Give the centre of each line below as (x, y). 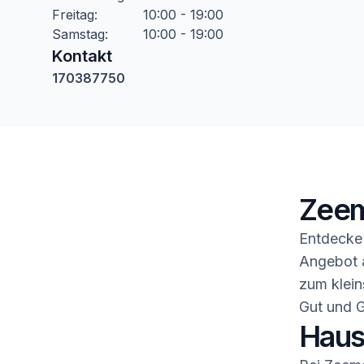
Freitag (73, 15)
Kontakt (82, 56)
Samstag (78, 34)
